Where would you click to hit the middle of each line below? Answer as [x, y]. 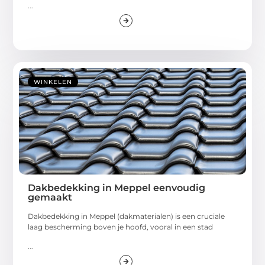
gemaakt [50, 198]
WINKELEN [53, 82]
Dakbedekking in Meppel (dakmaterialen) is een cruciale [127, 216]
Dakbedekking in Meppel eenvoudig [117, 188]
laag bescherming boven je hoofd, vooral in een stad [121, 227]
